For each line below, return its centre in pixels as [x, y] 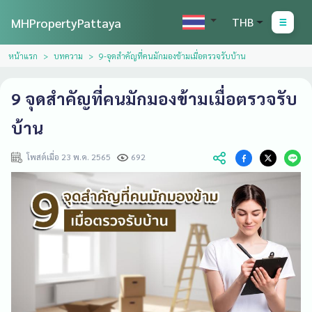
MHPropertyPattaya [66, 22]
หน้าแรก [23, 56]
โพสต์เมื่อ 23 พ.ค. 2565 [70, 157]
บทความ [68, 56]
